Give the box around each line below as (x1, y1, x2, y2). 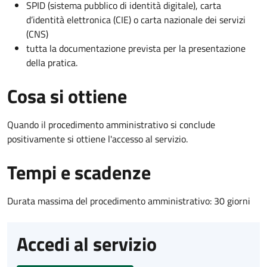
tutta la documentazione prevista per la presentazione (26, 41, 246, 55)
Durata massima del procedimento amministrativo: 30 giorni (7, 193, 250, 208)
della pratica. (26, 55, 77, 70)
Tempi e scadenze (7, 157, 151, 187)
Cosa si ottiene (7, 81, 127, 110)
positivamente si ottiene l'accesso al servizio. (7, 131, 188, 146)
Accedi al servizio (17, 229, 157, 258)
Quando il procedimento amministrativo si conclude (7, 117, 215, 132)
